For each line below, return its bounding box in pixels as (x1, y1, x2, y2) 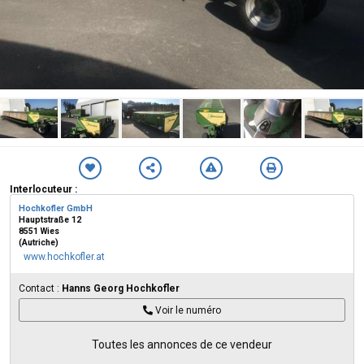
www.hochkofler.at (24, 251, 105, 262)
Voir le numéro (155, 304, 221, 316)
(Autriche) (19, 237, 58, 248)
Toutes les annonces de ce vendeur (92, 338, 272, 351)
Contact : (19, 283, 62, 294)
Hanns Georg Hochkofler (62, 283, 180, 294)
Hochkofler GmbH (19, 203, 93, 214)
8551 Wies (19, 226, 59, 236)
